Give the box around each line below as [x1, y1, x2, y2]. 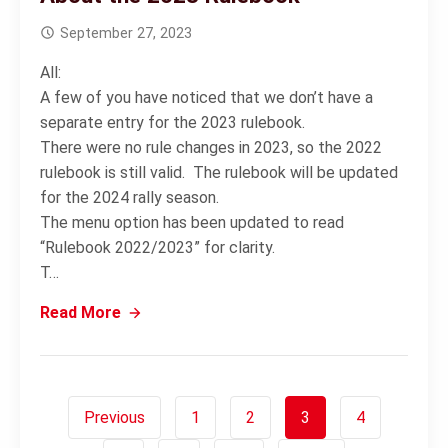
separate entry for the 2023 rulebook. [40, 113, 309, 132]
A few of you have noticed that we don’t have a [40, 88, 373, 107]
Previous [83, 408, 145, 427]
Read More [40, 303, 121, 322]
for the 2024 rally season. [40, 188, 219, 207]
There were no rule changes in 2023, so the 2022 [40, 138, 382, 157]
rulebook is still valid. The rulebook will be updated [40, 163, 398, 182]
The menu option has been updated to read [40, 213, 344, 232]
